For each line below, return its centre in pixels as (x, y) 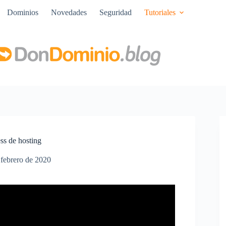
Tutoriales (160, 12)
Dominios (22, 12)
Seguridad (115, 12)
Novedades (69, 12)
